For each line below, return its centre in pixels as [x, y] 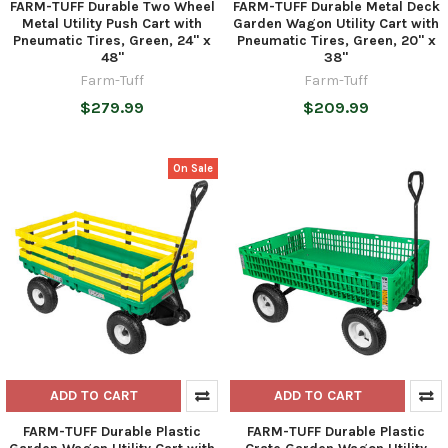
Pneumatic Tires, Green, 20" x [336, 41]
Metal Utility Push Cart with [112, 24]
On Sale [193, 168]
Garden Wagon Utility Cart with [336, 24]
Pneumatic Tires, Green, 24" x [112, 41]
